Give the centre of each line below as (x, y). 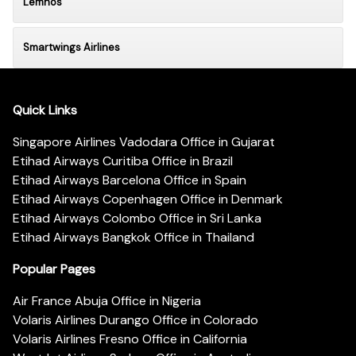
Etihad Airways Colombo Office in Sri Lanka (137, 219)
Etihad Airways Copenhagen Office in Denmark (148, 199)
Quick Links (45, 110)
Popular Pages (54, 269)
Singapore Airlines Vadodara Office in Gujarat (144, 142)
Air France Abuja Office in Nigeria (107, 301)
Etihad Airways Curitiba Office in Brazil (123, 161)
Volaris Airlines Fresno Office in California (130, 339)
